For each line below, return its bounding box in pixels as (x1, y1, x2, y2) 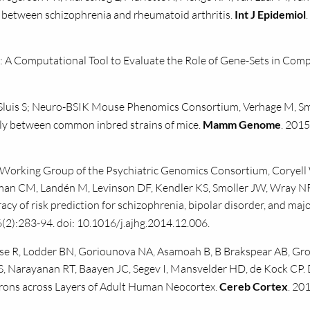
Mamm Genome (203, 118, 281, 131)
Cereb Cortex (219, 280, 288, 293)
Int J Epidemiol (235, 8, 306, 21)
